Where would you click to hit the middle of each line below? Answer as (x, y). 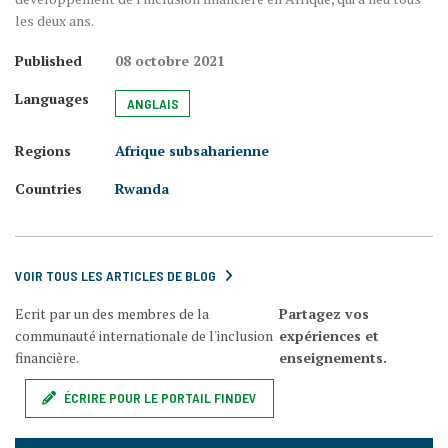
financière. (48, 357)
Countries (48, 188)
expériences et (328, 335)
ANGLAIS (152, 103)
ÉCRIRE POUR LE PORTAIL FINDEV (160, 397)
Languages (52, 98)
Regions (43, 150)
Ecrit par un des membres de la (112, 313)
